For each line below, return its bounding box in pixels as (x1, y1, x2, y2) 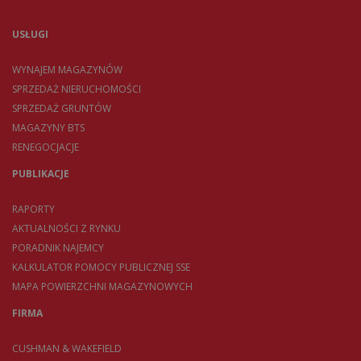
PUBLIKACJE (12, 166, 69, 180)
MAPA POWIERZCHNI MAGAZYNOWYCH (12, 279, 193, 293)
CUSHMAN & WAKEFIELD (12, 341, 122, 355)
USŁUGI (12, 27, 48, 41)
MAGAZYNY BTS (12, 120, 85, 135)
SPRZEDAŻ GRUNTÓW (12, 101, 111, 115)
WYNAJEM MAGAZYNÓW (12, 62, 122, 77)
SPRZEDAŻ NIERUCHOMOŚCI (12, 81, 141, 96)
